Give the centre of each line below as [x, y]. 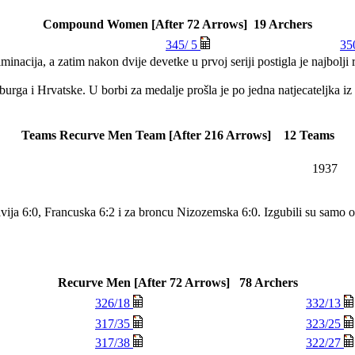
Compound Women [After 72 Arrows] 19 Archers [177, 24]
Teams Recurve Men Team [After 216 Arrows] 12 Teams [177, 135]
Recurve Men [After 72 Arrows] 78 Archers [177, 282]
